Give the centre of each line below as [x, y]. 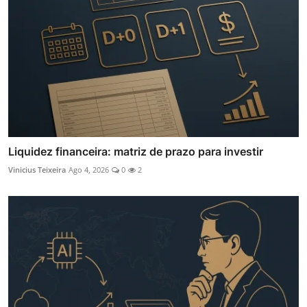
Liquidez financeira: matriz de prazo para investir [136, 151]
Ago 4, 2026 [89, 169]
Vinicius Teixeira [37, 169]
